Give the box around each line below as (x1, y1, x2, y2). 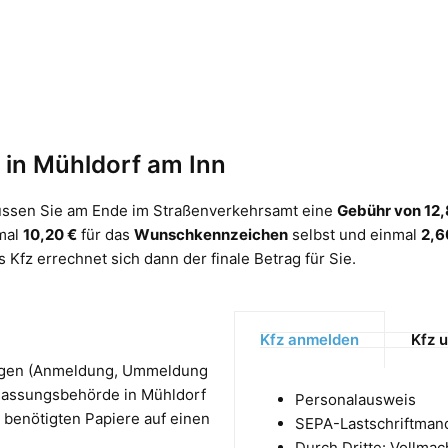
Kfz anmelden (260, 329, 359, 349)
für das (77, 224, 134, 244)
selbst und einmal (288, 224, 421, 244)
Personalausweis (295, 389, 416, 409)
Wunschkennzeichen (134, 224, 288, 244)
